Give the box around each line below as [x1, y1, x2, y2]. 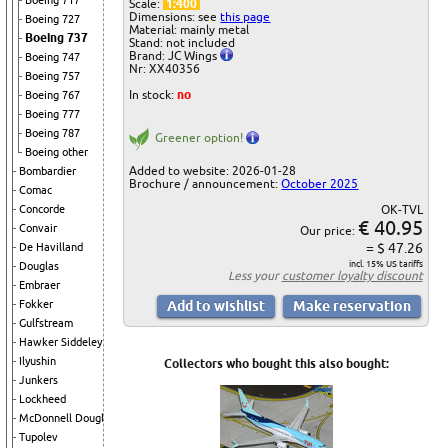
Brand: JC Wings [129, 48, 221, 62]
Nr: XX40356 [129, 61, 201, 75]
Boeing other [25, 146, 88, 158]
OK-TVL [380, 202, 423, 216]
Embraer [19, 279, 60, 291]
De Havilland [19, 241, 83, 253]
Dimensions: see [129, 9, 221, 23]
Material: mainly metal [129, 22, 250, 36]
